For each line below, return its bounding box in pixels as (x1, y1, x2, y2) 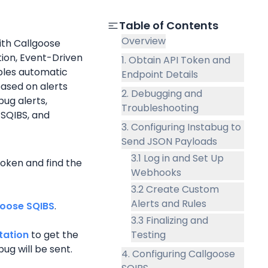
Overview (121, 33, 166, 48)
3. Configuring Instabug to (121, 120, 241, 134)
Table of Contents (118, 17, 218, 33)
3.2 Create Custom (130, 182, 219, 196)
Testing (130, 227, 166, 242)
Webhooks (130, 165, 181, 179)
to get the (28, 227, 78, 242)
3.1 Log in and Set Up (130, 151, 224, 165)
